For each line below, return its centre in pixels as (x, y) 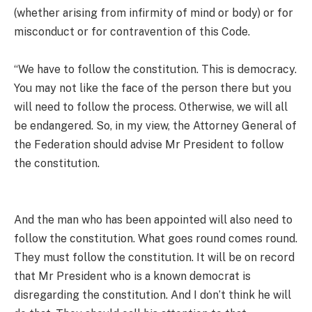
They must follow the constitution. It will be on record (154, 257)
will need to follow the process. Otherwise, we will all (151, 107)
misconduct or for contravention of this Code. (132, 31)
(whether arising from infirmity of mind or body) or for (154, 13)
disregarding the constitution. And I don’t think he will (153, 295)
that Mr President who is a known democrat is (132, 276)
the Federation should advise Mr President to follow (149, 144)
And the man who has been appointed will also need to (153, 219)
